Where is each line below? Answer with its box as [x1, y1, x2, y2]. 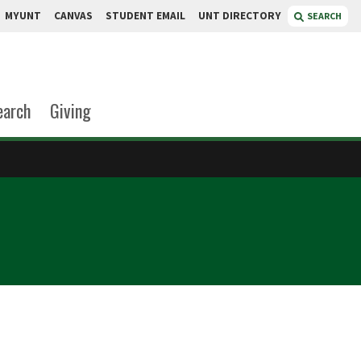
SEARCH [307, 10, 342, 22]
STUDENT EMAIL [106, 9, 185, 23]
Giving [49, 98, 91, 123]
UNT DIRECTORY [198, 9, 281, 23]
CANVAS [54, 9, 93, 23]
